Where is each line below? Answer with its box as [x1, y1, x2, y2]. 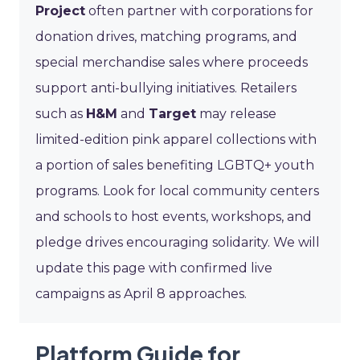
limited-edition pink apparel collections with [35, 131, 317, 147]
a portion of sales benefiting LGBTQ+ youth [35, 157, 314, 173]
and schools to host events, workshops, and [35, 208, 312, 224]
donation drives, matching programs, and [35, 28, 297, 44]
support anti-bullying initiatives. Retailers [35, 80, 297, 96]
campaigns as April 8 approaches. [35, 285, 247, 301]
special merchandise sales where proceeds [35, 54, 308, 70]
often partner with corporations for [85, 2, 313, 18]
